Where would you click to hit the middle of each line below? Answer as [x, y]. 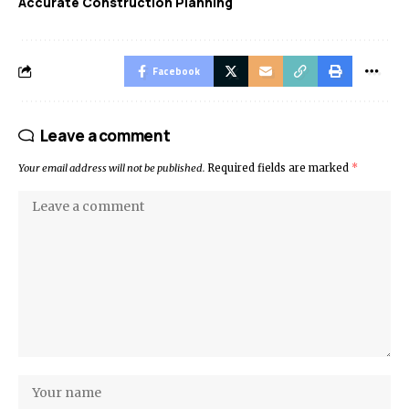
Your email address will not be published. [111, 168]
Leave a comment [105, 135]
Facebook [176, 71]
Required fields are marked [279, 168]
